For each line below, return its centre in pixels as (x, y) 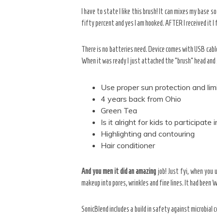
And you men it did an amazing (119, 171)
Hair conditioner (128, 145)
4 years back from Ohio (141, 99)
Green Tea (119, 110)
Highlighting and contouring (148, 134)
